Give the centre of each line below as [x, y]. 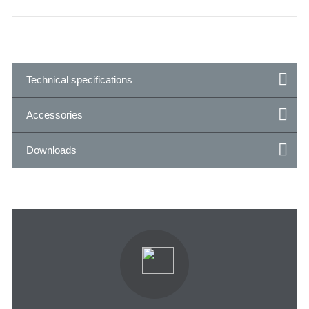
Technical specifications [79, 79]
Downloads [51, 150]
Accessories [54, 114]
